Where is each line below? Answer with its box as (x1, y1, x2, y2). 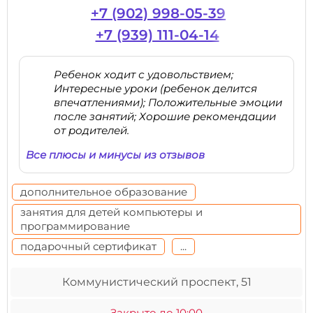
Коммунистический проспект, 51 (61, 275, 252, 289)
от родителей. (54, 124, 129, 137)
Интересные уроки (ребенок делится (54, 82, 257, 95)
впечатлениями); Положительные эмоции (54, 96, 282, 109)
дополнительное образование (20, 185, 187, 198)
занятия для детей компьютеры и (20, 205, 203, 219)
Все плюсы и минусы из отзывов (26, 148, 205, 161)
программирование (20, 219, 130, 233)
